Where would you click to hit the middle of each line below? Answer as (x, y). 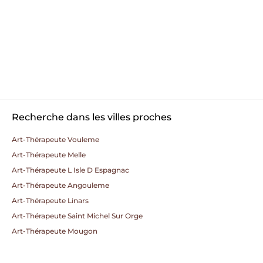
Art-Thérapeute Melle (49, 155)
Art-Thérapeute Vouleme (55, 139)
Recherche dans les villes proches (92, 117)
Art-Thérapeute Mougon (55, 231)
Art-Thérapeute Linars (50, 200)
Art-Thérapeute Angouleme (60, 185)
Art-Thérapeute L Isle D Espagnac (70, 170)
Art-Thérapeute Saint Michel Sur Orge (77, 216)
